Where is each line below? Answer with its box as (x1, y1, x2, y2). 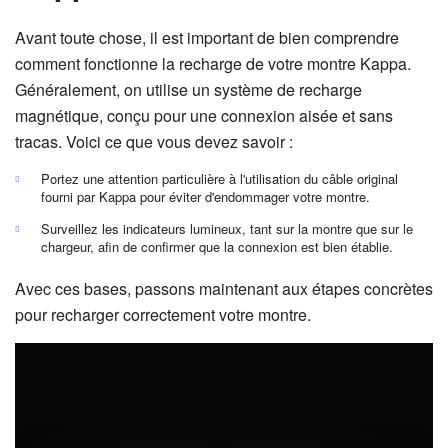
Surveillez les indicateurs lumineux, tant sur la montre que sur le (41, 219, 413, 238)
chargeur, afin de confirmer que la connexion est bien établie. (41, 237, 393, 256)
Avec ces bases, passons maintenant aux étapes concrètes (15, 277, 433, 300)
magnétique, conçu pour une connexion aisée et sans (15, 104, 393, 127)
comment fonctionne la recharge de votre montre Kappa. (15, 52, 411, 75)
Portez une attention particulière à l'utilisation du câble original (41, 169, 398, 188)
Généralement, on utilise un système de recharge (15, 78, 362, 101)
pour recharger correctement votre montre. (15, 303, 311, 326)
